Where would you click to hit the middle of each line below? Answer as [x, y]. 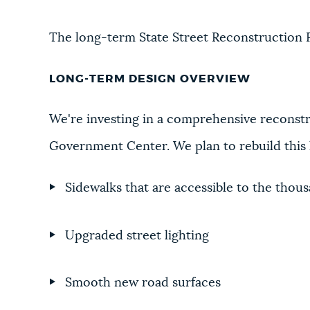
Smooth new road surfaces [143, 283]
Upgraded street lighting [137, 236]
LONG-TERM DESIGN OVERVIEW [150, 79]
